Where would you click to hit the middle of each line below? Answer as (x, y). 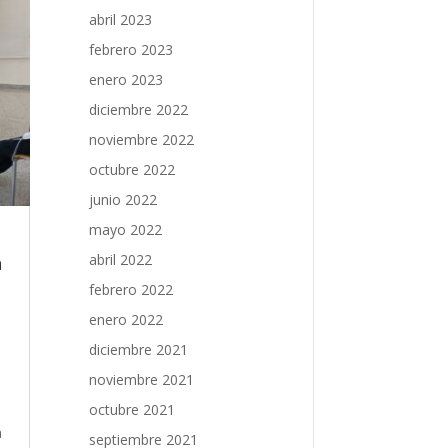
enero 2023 (126, 79)
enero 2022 (126, 319)
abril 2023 (121, 19)
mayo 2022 (126, 229)
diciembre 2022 (139, 109)
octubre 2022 (132, 169)
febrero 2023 (131, 49)
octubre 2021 (132, 409)
